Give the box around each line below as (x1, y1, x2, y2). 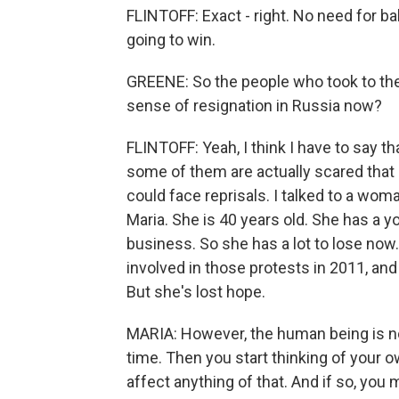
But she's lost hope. (126, 282, 265, 301)
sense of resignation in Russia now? (126, 96, 382, 115)
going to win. (126, 30, 216, 49)
